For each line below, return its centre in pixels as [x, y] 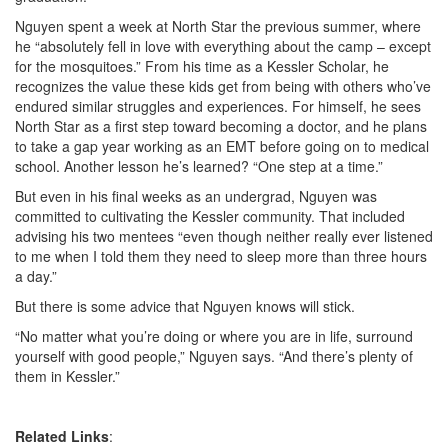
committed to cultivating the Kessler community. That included [210, 216]
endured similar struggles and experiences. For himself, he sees [218, 106]
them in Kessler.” [67, 376]
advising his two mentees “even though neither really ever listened [224, 236]
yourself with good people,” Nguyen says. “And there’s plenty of [214, 356]
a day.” [36, 276]
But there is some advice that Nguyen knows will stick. [185, 306]
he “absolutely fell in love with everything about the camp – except [223, 46]
